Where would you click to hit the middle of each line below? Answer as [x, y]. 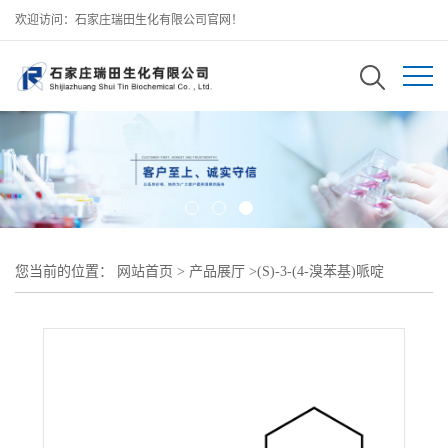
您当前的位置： [66, 271]
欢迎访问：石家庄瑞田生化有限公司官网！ [129, 20]
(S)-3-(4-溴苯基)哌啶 [320, 271]
